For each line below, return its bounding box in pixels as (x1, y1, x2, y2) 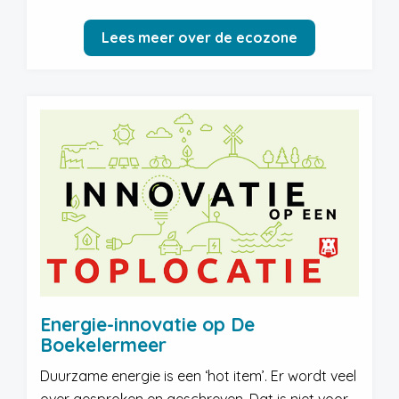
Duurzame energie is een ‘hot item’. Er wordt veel (40, 367, 356, 385)
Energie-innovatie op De (40, 313, 255, 336)
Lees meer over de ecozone (102, 28, 297, 46)
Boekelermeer (40, 333, 167, 356)
